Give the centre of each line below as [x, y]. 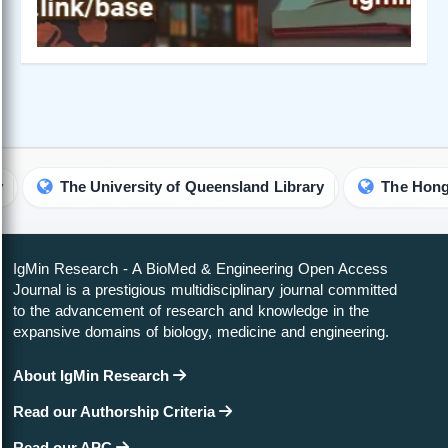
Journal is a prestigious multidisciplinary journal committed [205, 290]
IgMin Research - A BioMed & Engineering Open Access [200, 269]
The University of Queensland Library [139, 187]
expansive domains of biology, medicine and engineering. [201, 332]
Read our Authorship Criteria [116, 412]
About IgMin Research [93, 376]
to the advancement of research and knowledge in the [191, 311]
